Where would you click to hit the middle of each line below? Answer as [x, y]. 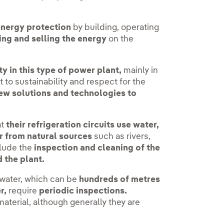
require [23, 191]
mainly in [140, 70]
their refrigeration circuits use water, [83, 125]
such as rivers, [121, 136]
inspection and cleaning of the [97, 148]
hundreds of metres [120, 179]
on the [120, 39]
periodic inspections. [83, 191]
